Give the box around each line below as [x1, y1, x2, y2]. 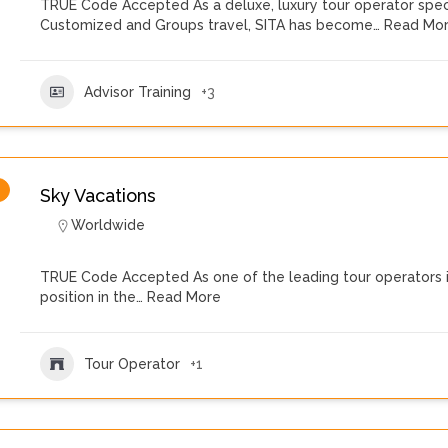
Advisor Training [84, 83, 191, 100]
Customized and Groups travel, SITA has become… [40, 17, 380, 33]
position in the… [40, 289, 143, 305]
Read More [143, 289, 221, 305]
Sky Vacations [40, 185, 156, 206]
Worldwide [71, 217, 145, 233]
